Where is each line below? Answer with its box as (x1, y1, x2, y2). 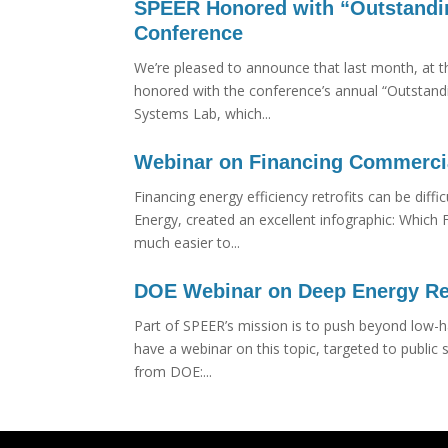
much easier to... (134, 233, 241, 252)
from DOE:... (134, 362, 213, 381)
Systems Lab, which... (134, 104, 272, 123)
